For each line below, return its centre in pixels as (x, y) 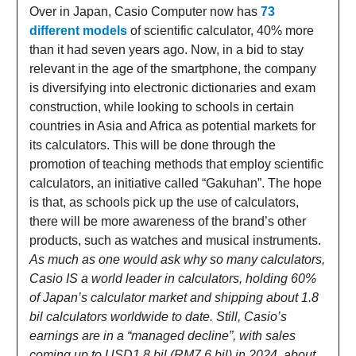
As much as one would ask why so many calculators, (177, 259)
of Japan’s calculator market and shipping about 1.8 (174, 297)
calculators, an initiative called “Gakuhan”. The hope (176, 183)
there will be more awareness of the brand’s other (168, 221)
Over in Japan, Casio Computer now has (145, 11)
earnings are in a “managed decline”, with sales (163, 335)
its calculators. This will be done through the (153, 145)
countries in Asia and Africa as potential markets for (172, 126)
